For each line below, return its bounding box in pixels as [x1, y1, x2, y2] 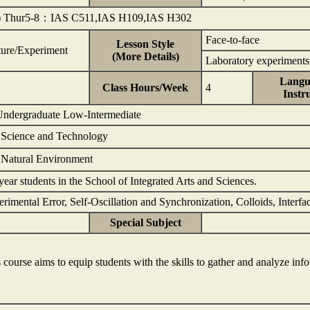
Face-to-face [206, 34, 259, 46]
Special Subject [109, 217, 181, 228]
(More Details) [111, 51, 179, 62]
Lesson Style [116, 38, 174, 50]
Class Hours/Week [102, 82, 188, 93]
